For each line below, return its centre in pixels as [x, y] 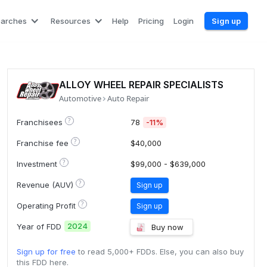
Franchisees [39, 122]
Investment [37, 164]
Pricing [151, 21]
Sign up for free [46, 252]
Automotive [80, 98]
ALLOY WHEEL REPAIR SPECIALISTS [141, 85]
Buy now [168, 227]
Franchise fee [42, 143]
